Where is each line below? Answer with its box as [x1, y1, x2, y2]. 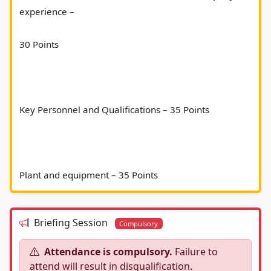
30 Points [19, 38, 61, 50]
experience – [19, 5, 77, 18]
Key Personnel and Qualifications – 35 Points [19, 103, 212, 116]
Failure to [172, 244, 218, 258]
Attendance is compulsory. [44, 244, 172, 258]
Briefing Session [34, 215, 110, 229]
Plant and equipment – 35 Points [158, 168, 253, 181]
